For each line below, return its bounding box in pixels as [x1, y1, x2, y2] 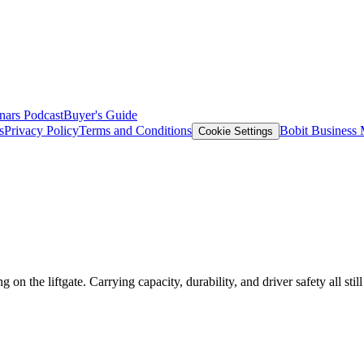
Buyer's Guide [63, 107, 137, 122]
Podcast [20, 107, 63, 122]
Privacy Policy [4, 123, 79, 137]
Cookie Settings [198, 124, 273, 137]
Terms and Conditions [79, 123, 192, 137]
